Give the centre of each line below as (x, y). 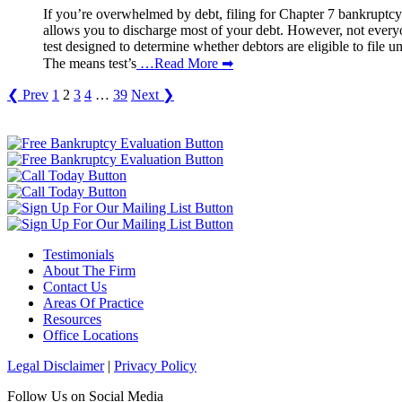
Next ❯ (153, 95)
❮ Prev (28, 95)
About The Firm (89, 271)
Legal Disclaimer (56, 366)
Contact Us (75, 287)
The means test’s (90, 64)
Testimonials (79, 255)
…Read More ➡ (185, 64)
